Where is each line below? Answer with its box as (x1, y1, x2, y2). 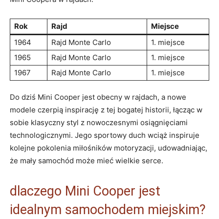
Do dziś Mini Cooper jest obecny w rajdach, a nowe (10, 92, 186, 102)
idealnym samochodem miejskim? (10, 201, 206, 218)
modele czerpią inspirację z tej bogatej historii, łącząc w (10, 105, 202, 114)
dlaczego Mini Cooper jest (10, 183, 160, 199)
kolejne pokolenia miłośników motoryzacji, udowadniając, (10, 143, 207, 153)
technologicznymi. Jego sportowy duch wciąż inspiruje (10, 130, 199, 140)
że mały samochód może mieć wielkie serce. (10, 155, 163, 165)
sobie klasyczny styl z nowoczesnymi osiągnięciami (10, 117, 188, 127)
